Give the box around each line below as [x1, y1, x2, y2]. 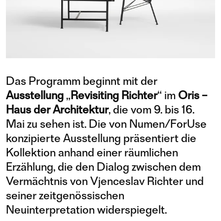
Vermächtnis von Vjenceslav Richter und [6, 174, 204, 188]
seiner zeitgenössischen [6, 188, 124, 202]
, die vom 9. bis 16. [109, 103, 194, 116]
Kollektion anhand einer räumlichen [6, 146, 178, 159]
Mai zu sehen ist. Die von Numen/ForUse [6, 117, 207, 131]
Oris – [178, 88, 207, 102]
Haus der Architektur [6, 103, 109, 116]
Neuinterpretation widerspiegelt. [6, 203, 167, 217]
